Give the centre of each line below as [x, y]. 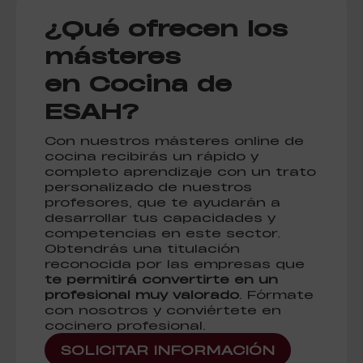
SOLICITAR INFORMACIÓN [168, 350]
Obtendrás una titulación [142, 248]
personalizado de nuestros [148, 186]
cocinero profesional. [125, 325]
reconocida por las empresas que [175, 263]
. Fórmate [276, 294]
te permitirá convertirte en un [161, 279]
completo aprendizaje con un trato [180, 171]
